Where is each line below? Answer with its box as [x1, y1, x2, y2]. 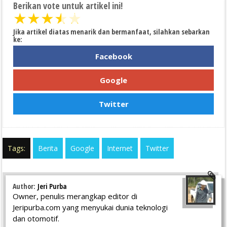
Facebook [95, 51, 132, 61]
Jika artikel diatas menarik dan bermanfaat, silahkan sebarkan [13, 26, 210, 36]
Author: [13, 181, 37, 191]
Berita [38, 143, 58, 153]
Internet [107, 143, 133, 153]
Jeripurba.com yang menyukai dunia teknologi [13, 202, 168, 212]
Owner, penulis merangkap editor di [13, 191, 137, 201]
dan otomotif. [13, 213, 59, 223]
